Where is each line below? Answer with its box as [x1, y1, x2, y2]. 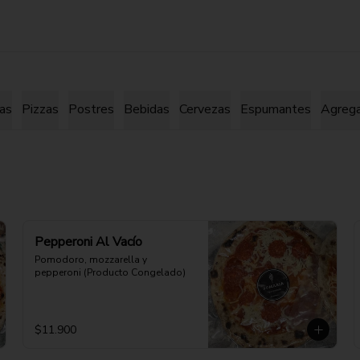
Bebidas [124, 100, 170, 118]
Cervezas [179, 100, 231, 118]
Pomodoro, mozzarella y [35, 253, 147, 266]
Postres [68, 100, 114, 118]
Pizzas [22, 100, 59, 118]
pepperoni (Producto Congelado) [35, 266, 186, 279]
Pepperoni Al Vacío [35, 233, 142, 251]
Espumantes [240, 100, 311, 118]
